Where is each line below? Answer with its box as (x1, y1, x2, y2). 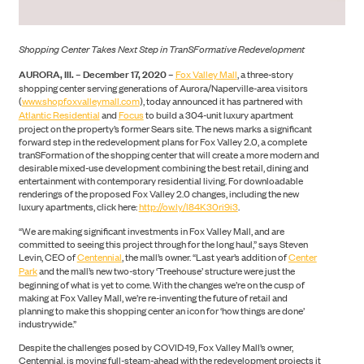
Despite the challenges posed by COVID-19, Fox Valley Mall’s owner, (18, 340, 293, 355)
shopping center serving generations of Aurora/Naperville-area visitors (18, 80, 308, 96)
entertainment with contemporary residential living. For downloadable (18, 173, 303, 188)
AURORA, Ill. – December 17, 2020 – (18, 65, 174, 82)
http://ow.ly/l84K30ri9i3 (138, 199, 238, 214)
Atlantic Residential (18, 107, 100, 123)
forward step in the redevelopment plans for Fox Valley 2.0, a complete (18, 134, 307, 149)
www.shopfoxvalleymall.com (21, 93, 140, 109)
